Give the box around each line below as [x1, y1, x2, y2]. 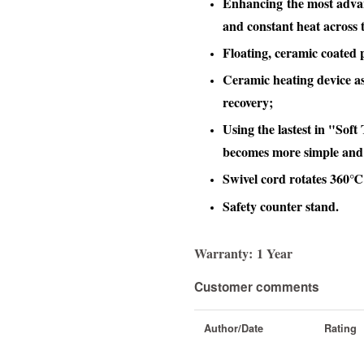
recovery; [223, 92, 273, 111]
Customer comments [194, 277, 319, 296]
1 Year [253, 243, 292, 262]
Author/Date [204, 320, 263, 336]
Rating [324, 320, 357, 336]
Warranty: [194, 243, 253, 262]
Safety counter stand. [223, 196, 339, 215]
